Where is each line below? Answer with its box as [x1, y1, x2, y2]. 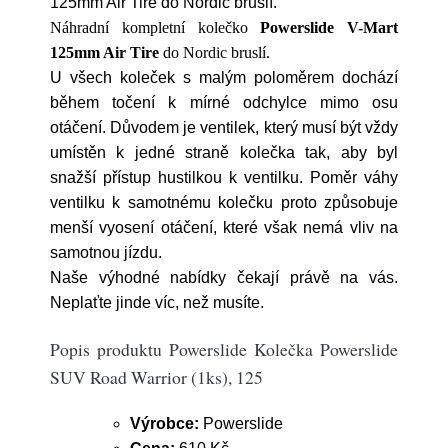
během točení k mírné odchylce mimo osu [50, 94, 398, 111]
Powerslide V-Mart [260, 19, 398, 36]
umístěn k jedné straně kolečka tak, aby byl [50, 144, 398, 161]
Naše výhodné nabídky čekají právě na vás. [50, 269, 398, 286]
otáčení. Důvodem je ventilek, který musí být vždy [50, 119, 398, 136]
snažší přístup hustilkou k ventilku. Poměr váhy [50, 169, 398, 186]
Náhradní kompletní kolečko [50, 19, 261, 36]
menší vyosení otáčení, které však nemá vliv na [50, 219, 398, 236]
